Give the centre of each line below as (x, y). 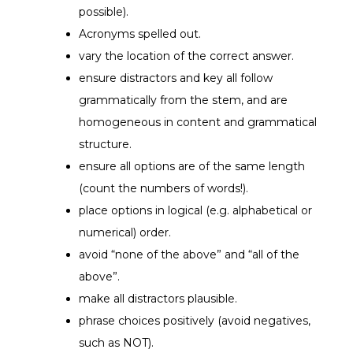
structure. (105, 144)
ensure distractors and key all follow (176, 78)
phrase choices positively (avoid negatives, (195, 320)
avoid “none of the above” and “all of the (189, 254)
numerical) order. (125, 232)
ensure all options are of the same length (192, 166)
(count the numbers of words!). (163, 188)
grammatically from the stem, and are (183, 100)
